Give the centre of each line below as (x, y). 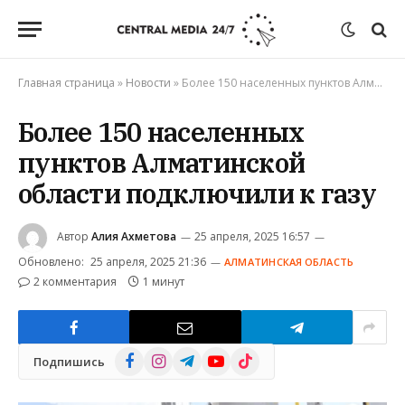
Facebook (143, 356)
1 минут (164, 282)
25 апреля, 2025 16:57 (252, 237)
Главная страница (66, 83)
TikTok (250, 356)
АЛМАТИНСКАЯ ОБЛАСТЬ (289, 262)
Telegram (200, 356)
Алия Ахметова (134, 237)
